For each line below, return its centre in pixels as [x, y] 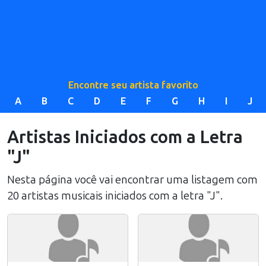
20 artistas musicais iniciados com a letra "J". [115, 196]
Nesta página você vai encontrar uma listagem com [132, 180]
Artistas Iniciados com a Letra [125, 137]
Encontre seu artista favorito [133, 85]
